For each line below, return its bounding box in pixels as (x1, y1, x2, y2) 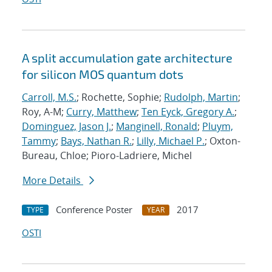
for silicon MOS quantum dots (22, 67, 183, 82)
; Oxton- (205, 134, 240, 148)
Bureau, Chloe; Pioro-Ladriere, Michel (22, 149, 192, 163)
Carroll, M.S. (22, 90, 76, 104)
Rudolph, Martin (164, 90, 238, 104)
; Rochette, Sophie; (76, 90, 164, 104)
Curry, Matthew (66, 105, 137, 119)
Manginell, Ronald (116, 120, 197, 134)
